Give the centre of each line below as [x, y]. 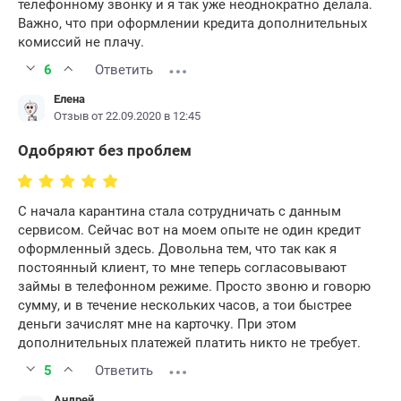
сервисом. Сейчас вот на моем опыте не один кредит [189, 230]
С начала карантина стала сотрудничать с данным [179, 212]
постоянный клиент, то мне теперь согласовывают [182, 268]
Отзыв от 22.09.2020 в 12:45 [127, 116]
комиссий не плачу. [81, 43]
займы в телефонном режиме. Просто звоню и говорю [194, 287]
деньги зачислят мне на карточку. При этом [157, 324]
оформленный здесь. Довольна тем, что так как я [177, 249]
